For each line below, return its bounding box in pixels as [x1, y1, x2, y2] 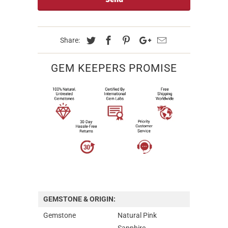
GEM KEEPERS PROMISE [51, 62, 177, 74]
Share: [60, 36, 81, 44]
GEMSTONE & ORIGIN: [43, 194, 116, 203]
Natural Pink [118, 211, 157, 219]
